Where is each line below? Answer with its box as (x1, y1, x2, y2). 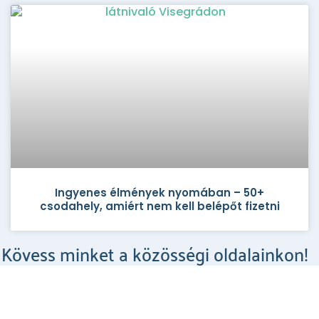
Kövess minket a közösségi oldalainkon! (1, 236, 308, 269)
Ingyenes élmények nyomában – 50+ (55, 184, 264, 200)
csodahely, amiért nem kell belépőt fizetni (39, 198, 280, 214)
